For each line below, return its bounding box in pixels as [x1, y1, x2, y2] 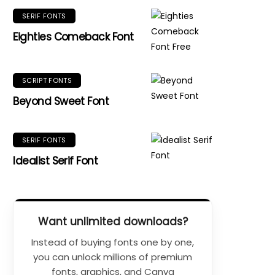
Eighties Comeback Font [13, 29, 134, 44]
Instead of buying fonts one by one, [31, 236, 195, 249]
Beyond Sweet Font [13, 94, 109, 109]
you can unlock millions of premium [33, 250, 193, 263]
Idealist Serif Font [13, 153, 98, 168]
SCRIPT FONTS [22, 76, 72, 85]
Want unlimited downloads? [37, 214, 188, 229]
